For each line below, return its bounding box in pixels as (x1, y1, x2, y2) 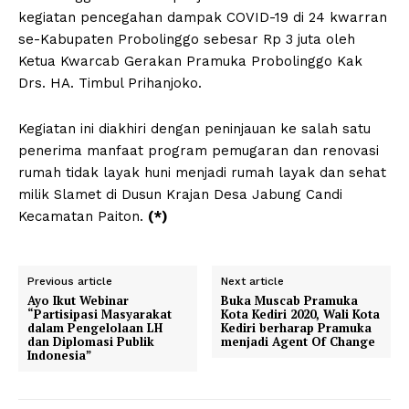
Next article (221, 275, 285, 288)
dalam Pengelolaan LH (27, 320, 163, 337)
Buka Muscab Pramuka (221, 292, 359, 309)
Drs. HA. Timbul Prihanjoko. (18, 75, 202, 92)
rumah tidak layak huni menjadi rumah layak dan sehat (18, 164, 386, 182)
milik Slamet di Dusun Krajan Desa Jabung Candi (18, 186, 342, 204)
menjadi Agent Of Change (221, 333, 376, 351)
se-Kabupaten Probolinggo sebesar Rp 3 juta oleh (18, 31, 355, 48)
